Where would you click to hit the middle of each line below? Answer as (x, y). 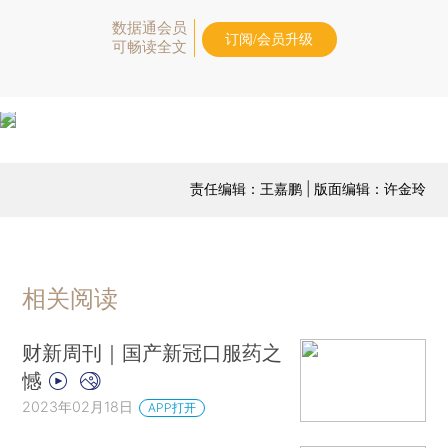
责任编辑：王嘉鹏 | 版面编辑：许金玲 (307, 188)
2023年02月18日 (78, 406)
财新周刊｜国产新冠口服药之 (152, 352)
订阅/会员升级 (269, 39)
